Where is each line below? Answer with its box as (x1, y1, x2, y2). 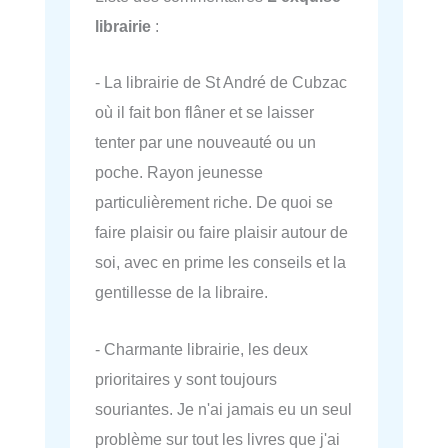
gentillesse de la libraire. (95, 283, 268, 302)
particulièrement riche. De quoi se (95, 193, 333, 212)
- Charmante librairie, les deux (95, 339, 308, 358)
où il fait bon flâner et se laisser (95, 103, 314, 122)
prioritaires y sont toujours (95, 369, 277, 388)
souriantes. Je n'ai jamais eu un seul (95, 399, 352, 418)
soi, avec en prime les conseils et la (95, 253, 346, 272)
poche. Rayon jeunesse (95, 163, 263, 182)
